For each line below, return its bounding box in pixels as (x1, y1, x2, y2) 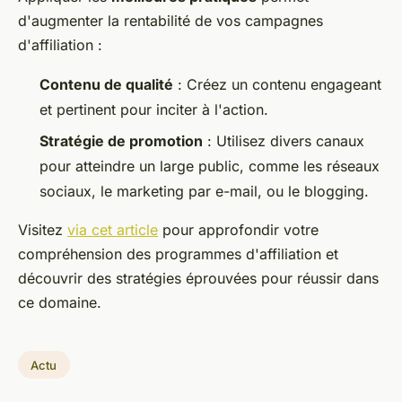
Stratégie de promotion (39, 131, 203, 150)
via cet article (67, 220, 158, 239)
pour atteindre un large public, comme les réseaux (39, 156, 380, 175)
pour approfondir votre (158, 220, 319, 239)
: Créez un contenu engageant (173, 75, 381, 94)
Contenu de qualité (39, 75, 173, 94)
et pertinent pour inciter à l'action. (39, 100, 268, 119)
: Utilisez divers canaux (203, 131, 364, 150)
